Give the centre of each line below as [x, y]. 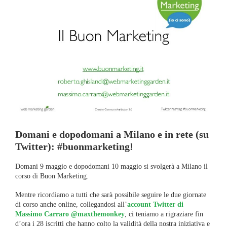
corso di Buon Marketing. [52, 176]
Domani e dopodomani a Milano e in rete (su [112, 134]
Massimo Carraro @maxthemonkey [70, 214]
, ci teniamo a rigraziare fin [164, 214]
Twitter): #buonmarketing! [74, 146]
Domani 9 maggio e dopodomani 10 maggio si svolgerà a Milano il [111, 166]
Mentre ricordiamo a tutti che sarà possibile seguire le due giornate [111, 195]
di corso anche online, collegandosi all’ [71, 204]
